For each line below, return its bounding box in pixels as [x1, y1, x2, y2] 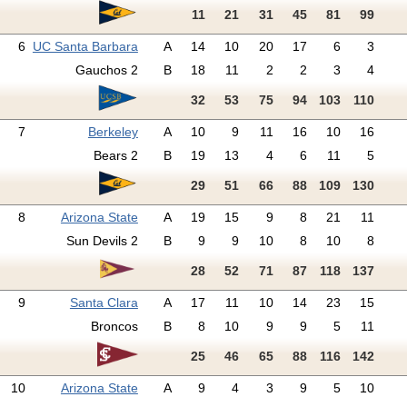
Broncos [90, 319, 138, 334]
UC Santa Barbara [32, 39, 138, 55]
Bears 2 [93, 148, 138, 164]
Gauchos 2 [74, 63, 138, 78]
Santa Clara [69, 295, 138, 311]
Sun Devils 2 [65, 233, 138, 249]
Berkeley [87, 124, 138, 140]
